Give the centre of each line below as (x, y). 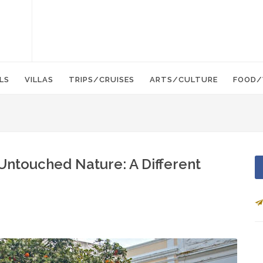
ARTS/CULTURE (184, 80)
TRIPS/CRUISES (102, 80)
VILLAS (39, 80)
